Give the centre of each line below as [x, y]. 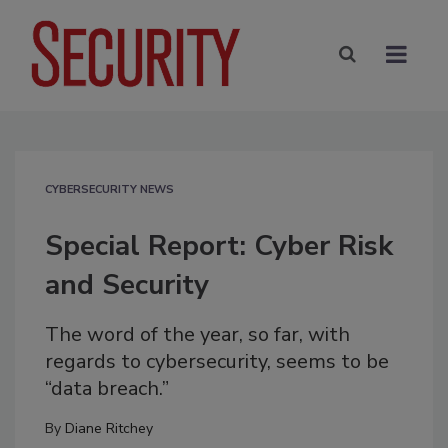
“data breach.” [107, 388]
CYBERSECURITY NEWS [109, 189]
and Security [127, 284]
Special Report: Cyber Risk [219, 245]
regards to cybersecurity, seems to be [217, 361]
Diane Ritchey [109, 428]
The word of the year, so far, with [197, 334]
